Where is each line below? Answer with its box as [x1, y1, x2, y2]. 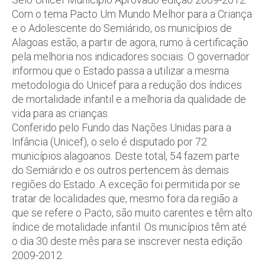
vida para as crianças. [12, 107, 109, 119]
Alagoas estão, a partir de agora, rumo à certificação [12, 36, 248, 49]
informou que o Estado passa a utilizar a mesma [12, 64, 229, 77]
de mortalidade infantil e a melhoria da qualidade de [12, 93, 246, 105]
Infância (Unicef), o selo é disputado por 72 [12, 135, 207, 148]
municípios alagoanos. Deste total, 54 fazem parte [12, 150, 240, 162]
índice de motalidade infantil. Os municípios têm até [12, 221, 247, 233]
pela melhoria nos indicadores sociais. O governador [12, 50, 250, 63]
